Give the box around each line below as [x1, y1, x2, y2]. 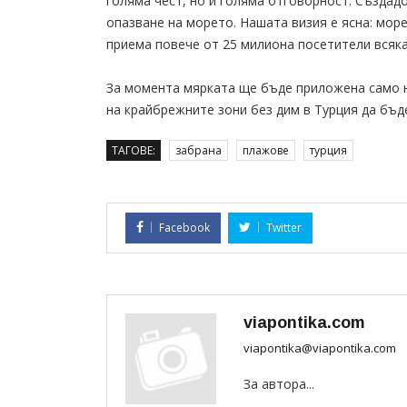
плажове [243, 143, 289, 159]
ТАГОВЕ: [112, 143, 155, 159]
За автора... [243, 375, 314, 393]
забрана [175, 143, 222, 159]
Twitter [266, 220, 302, 236]
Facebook [159, 220, 210, 236]
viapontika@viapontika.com [243, 340, 396, 357]
